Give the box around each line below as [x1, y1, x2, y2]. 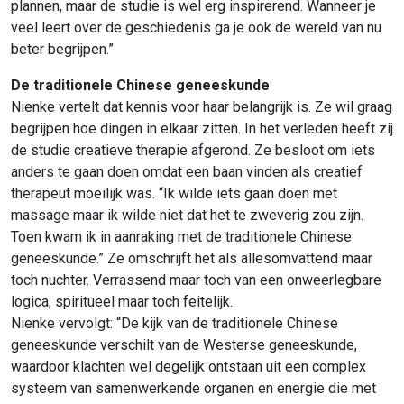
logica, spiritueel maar [11, 292, 152, 310]
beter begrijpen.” [11, 40, 114, 58]
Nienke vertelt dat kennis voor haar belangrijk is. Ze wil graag [11, 97, 392, 115]
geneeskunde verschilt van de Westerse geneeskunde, [11, 335, 357, 353]
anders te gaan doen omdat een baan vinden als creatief [11, 162, 363, 180]
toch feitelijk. [152, 292, 233, 310]
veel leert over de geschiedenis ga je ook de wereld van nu [11, 18, 381, 36]
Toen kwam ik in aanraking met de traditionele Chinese [11, 227, 352, 245]
